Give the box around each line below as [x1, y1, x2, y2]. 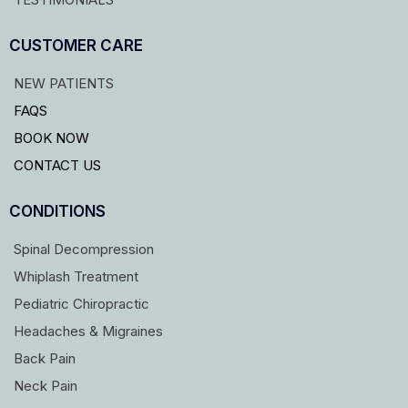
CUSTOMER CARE [9, 36, 143, 56]
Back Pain [14, 350, 76, 368]
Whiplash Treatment [14, 268, 138, 286]
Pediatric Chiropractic [14, 295, 149, 313]
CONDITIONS [9, 202, 106, 221]
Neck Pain [14, 377, 77, 395]
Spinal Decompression [14, 240, 154, 259]
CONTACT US [14, 157, 101, 175]
